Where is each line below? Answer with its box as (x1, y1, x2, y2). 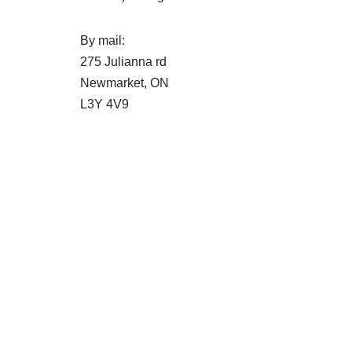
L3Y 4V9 (80, 97, 129, 112)
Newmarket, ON (80, 76, 169, 90)
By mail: (80, 34, 125, 48)
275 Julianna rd (80, 55, 167, 69)
